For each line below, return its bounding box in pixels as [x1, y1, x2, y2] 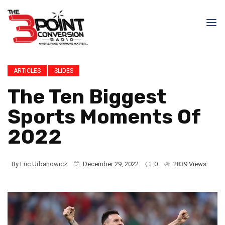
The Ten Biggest [8, 85, 166, 108]
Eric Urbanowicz [20, 160, 67, 168]
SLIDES [54, 67, 73, 74]
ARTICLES [14, 67, 41, 74]
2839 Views [172, 160, 206, 168]
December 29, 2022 [83, 160, 139, 168]
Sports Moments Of [8, 105, 200, 129]
